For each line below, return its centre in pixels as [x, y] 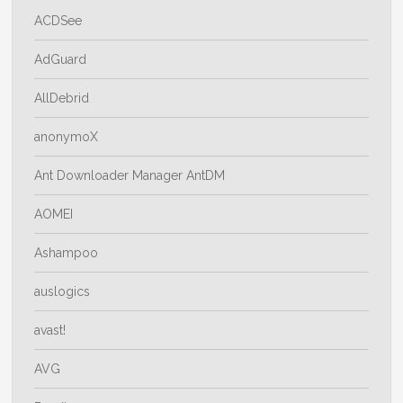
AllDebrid [62, 99]
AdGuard [61, 60]
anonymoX [67, 137]
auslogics [63, 292]
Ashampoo [67, 253]
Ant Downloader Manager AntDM [130, 176]
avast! [50, 331]
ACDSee [58, 21]
